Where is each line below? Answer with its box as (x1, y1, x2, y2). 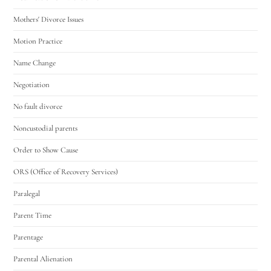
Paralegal (13, 188, 41, 198)
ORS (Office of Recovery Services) (13, 166, 119, 177)
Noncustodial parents (13, 123, 78, 133)
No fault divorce (13, 101, 63, 111)
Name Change (13, 57, 56, 68)
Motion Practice (13, 36, 63, 46)
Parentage (13, 232, 44, 242)
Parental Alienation (13, 253, 73, 264)
